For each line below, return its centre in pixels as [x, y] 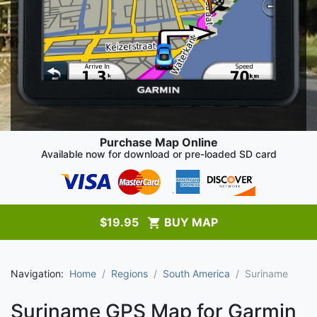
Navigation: [40, 273]
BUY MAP [189, 222]
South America [196, 273]
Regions [129, 273]
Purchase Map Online [158, 142]
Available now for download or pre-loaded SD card [158, 154]
